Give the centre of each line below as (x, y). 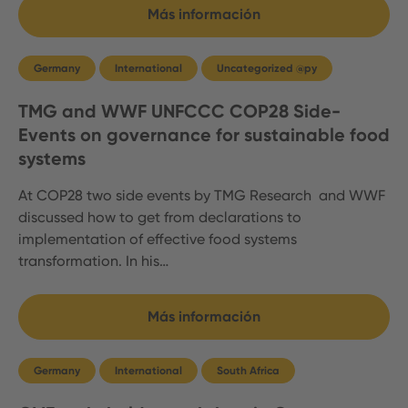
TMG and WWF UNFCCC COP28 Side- (179, 111)
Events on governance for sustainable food (204, 135)
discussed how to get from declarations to (160, 217)
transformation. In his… (93, 261)
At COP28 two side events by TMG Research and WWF (204, 195)
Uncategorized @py (267, 68)
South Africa (248, 371)
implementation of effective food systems (158, 239)
